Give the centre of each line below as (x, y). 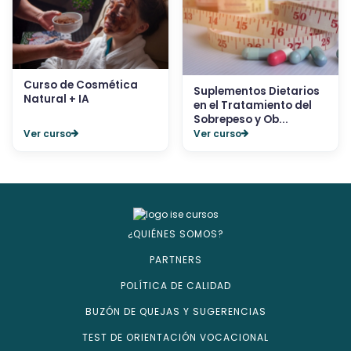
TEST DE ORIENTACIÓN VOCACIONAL (175, 338)
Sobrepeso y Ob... (241, 119)
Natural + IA (56, 99)
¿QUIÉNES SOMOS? (175, 234)
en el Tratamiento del (253, 105)
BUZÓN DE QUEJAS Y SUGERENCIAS (175, 312)
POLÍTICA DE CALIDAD (175, 286)
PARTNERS (175, 260)
